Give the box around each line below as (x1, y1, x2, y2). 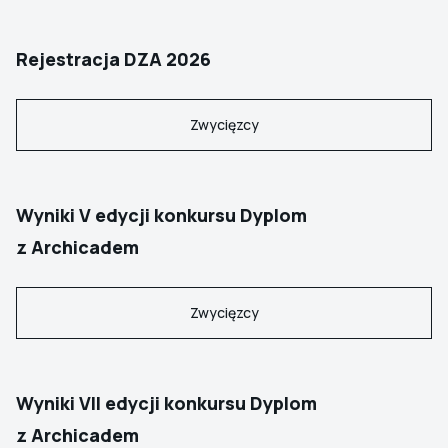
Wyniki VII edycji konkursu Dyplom (16, 390, 317, 415)
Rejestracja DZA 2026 (16, 46, 211, 71)
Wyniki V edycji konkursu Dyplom (16, 202, 307, 227)
